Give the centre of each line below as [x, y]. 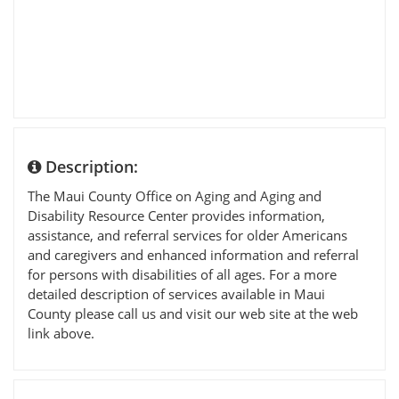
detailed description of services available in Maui [176, 293]
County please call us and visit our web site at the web [193, 313]
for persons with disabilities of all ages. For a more [182, 274]
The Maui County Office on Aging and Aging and [175, 195]
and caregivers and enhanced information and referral [193, 254]
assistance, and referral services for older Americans [187, 235]
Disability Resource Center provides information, [176, 215]
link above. [61, 333]
